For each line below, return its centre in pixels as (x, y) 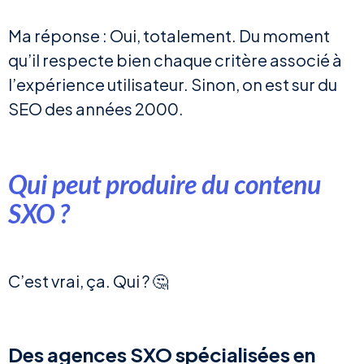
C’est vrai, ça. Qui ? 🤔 (88, 281)
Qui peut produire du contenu (165, 184)
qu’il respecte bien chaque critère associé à (175, 60)
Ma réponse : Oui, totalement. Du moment (169, 36)
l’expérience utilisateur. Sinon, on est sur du (173, 84)
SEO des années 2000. (96, 109)
